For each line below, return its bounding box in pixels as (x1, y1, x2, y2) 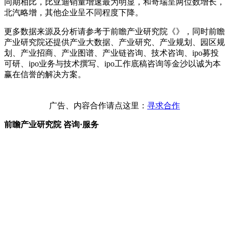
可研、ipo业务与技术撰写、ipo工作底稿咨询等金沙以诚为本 (4, 59, 221, 68)
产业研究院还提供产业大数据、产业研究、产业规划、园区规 (4, 38, 225, 47)
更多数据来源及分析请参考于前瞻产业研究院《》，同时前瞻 (4, 27, 225, 36)
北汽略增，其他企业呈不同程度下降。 (4, 8, 143, 17)
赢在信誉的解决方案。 (4, 70, 86, 79)
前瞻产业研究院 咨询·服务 (4, 120, 99, 129)
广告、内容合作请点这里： (49, 101, 147, 110)
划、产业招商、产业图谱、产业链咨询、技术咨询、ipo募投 (4, 49, 219, 58)
